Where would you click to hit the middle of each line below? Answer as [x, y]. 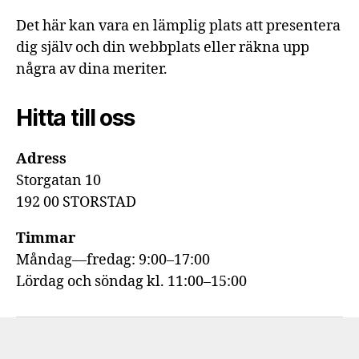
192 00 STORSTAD [76, 203]
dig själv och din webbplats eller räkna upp [163, 48]
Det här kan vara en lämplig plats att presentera [178, 26]
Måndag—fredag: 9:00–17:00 [113, 260]
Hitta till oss [75, 118]
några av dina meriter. [92, 70]
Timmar [46, 239]
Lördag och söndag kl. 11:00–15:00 [131, 282]
